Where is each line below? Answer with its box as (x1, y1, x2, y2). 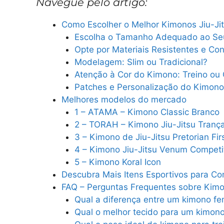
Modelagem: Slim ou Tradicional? (74, 56, 207, 67)
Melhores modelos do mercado (61, 94, 186, 104)
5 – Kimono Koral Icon (74, 156, 161, 167)
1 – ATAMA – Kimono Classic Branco (74, 106, 219, 117)
